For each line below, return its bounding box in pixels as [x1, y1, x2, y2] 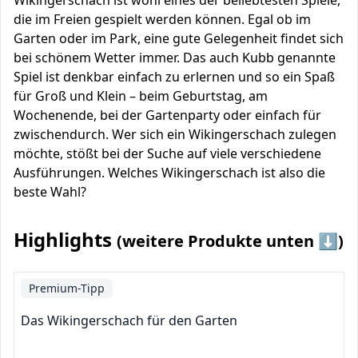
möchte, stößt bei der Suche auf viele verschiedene [14, 145, 321, 162]
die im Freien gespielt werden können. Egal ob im [14, 10, 311, 28]
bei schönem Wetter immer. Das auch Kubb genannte [14, 49, 336, 66]
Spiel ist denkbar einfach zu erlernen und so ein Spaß [14, 68, 335, 86]
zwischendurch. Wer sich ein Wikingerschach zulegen [14, 125, 336, 143]
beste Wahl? [14, 183, 86, 201]
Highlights [14, 226, 117, 253]
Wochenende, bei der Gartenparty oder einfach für [14, 106, 321, 124]
